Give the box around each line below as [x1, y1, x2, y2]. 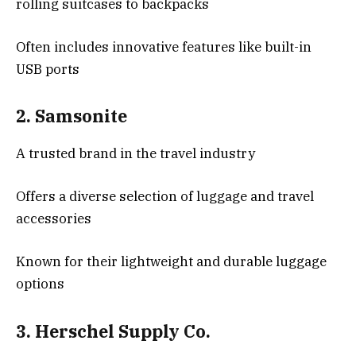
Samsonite [35, 105, 127, 128]
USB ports [16, 60, 79, 78]
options [16, 275, 64, 293]
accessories [16, 210, 91, 227]
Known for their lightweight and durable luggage [16, 253, 327, 271]
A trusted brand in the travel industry [16, 144, 255, 162]
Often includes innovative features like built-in [16, 37, 311, 56]
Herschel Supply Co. [35, 319, 211, 342]
